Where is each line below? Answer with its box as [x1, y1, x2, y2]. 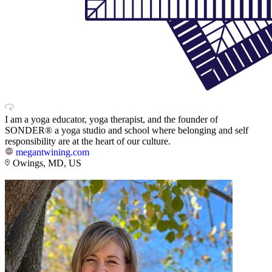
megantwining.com [16, 147, 89, 158]
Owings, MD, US [13, 158, 81, 169]
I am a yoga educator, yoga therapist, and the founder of [5, 114, 218, 125]
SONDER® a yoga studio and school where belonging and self [5, 125, 248, 136]
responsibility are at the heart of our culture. [5, 136, 171, 147]
